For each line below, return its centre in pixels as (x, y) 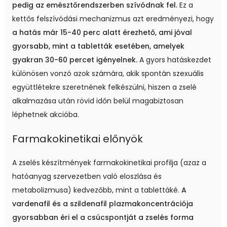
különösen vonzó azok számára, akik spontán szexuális (108, 74)
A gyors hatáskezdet (174, 60)
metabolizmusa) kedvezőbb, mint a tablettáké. (97, 190)
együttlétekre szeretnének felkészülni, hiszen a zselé (104, 87)
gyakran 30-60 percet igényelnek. (75, 60)
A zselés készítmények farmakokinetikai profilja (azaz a (109, 163)
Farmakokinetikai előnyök (78, 139)
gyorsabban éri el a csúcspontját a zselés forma (103, 218)
